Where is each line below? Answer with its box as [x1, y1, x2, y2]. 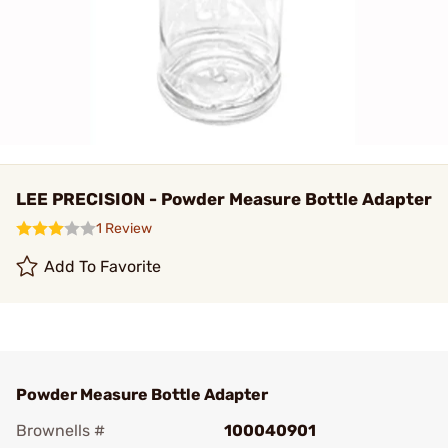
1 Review [96, 220, 152, 237]
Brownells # [16, 421, 105, 440]
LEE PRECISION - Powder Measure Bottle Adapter [16, 189, 432, 209]
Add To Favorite [44, 257, 162, 276]
